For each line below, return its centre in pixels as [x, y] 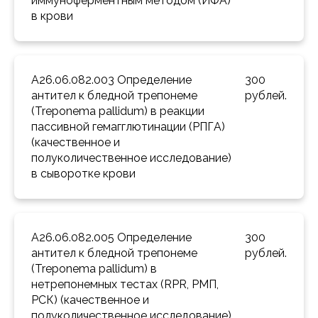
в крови [54, 16]
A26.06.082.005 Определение [111, 238]
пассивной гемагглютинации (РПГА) [128, 127]
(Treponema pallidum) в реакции [118, 111]
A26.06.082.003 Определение [111, 80]
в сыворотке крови [85, 174]
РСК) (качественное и [90, 300]
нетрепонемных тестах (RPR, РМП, [125, 285]
